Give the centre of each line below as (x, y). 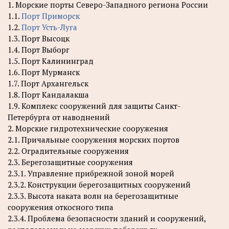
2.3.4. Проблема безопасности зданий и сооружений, (107, 218)
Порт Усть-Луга (49, 27)
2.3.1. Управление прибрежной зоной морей (91, 173)
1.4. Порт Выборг (39, 49)
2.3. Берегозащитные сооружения (70, 162)
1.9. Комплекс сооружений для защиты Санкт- (94, 106)
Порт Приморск (51, 16)
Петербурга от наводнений (59, 117)
